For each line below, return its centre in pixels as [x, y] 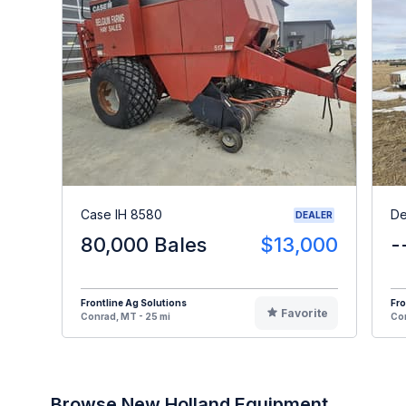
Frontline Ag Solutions [134, 302]
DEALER [314, 214]
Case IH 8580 [121, 215]
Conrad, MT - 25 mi [126, 316]
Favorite [304, 313]
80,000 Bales [144, 244]
